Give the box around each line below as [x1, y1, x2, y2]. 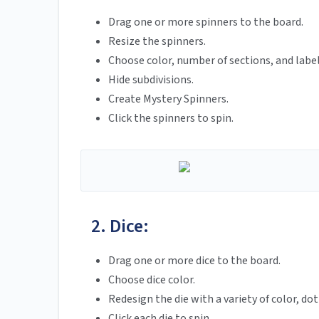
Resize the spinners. [108, 33, 206, 50]
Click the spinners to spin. [108, 110, 234, 127]
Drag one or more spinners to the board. [108, 14, 303, 31]
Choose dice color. [108, 272, 195, 288]
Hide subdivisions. [108, 72, 194, 88]
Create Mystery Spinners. [108, 91, 229, 108]
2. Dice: [91, 213, 149, 240]
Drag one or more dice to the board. [108, 253, 281, 269]
